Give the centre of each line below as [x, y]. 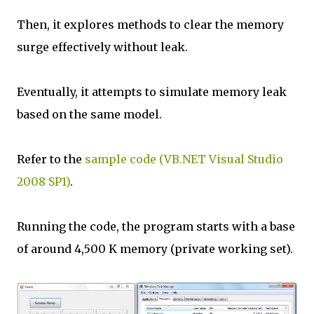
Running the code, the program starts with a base [156, 226]
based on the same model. [89, 114]
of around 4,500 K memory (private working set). [155, 249]
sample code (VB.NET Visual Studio [184, 159]
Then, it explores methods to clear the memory [150, 25]
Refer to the [51, 159]
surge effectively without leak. [102, 47]
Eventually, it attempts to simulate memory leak [152, 92]
